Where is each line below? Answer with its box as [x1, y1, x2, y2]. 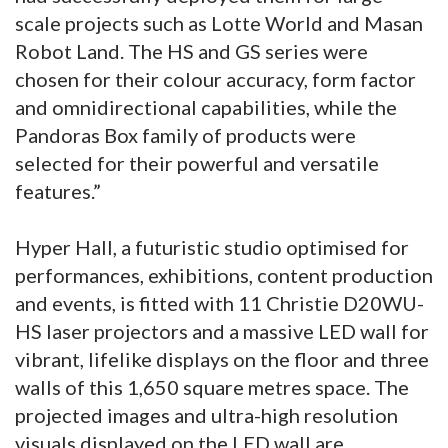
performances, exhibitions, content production [15, 263, 433, 288]
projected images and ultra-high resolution [15, 403, 398, 428]
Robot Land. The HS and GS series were [15, 39, 368, 64]
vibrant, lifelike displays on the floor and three [15, 347, 429, 372]
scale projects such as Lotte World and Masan [15, 11, 423, 36]
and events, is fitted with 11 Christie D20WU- [15, 291, 424, 316]
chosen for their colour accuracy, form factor [15, 67, 416, 92]
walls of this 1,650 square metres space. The [15, 375, 409, 400]
